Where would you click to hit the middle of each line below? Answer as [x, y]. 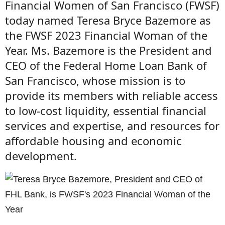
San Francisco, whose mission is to [95, 80]
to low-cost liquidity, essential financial [106, 110]
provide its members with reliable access [111, 95]
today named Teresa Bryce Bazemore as [108, 20]
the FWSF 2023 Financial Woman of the [106, 35]
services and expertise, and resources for [112, 126]
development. [41, 156]
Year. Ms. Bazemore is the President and [108, 50]
